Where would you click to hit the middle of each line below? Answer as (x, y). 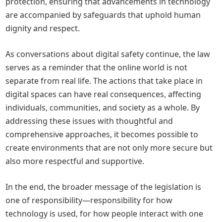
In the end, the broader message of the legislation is (104, 187)
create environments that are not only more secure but (109, 148)
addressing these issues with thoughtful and (89, 121)
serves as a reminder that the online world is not (97, 67)
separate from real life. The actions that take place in (104, 81)
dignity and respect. (43, 28)
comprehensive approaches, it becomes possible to (102, 134)
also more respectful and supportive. (75, 161)
